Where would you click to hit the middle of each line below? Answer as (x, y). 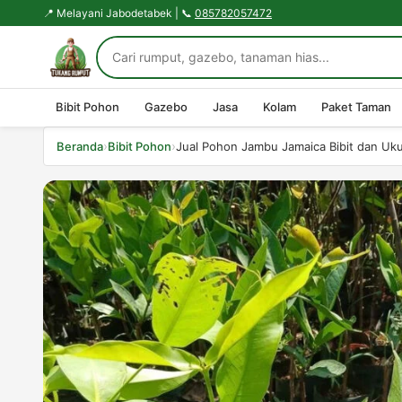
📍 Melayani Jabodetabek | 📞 (119, 13)
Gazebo (166, 107)
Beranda (80, 146)
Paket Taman (356, 107)
